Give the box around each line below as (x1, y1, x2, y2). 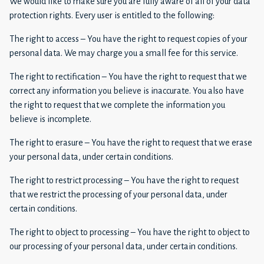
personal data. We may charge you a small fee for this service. (9, 48, 238, 58)
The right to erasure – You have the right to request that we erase (9, 137, 252, 147)
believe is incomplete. (9, 114, 91, 124)
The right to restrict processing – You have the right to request (9, 175, 239, 185)
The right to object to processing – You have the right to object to (9, 227, 250, 237)
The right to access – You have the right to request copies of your (9, 34, 247, 44)
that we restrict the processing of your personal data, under (9, 189, 227, 199)
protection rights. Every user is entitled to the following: (9, 10, 214, 20)
